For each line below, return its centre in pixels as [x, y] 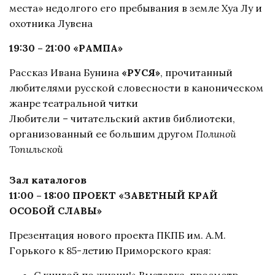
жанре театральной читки [74, 103]
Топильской [36, 149]
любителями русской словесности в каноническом [136, 87]
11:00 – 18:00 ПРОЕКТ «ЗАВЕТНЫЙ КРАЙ [114, 195]
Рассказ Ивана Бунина [65, 72]
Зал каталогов [48, 180]
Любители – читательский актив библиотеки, [122, 118]
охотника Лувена [51, 23]
